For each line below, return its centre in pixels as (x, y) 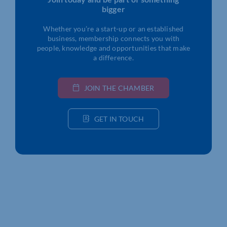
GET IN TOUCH (119, 119)
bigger (113, 9)
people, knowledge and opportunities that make (113, 48)
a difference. (113, 57)
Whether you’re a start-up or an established (113, 28)
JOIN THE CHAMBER (119, 88)
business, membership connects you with (113, 38)
